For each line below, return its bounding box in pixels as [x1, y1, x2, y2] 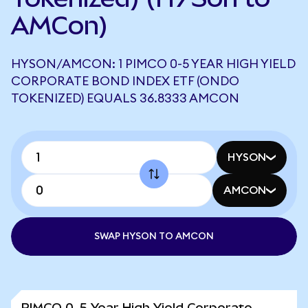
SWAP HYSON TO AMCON [94, 232, 214, 241]
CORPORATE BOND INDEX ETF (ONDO [11, 75, 239, 87]
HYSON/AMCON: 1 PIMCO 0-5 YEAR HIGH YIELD [11, 58, 296, 70]
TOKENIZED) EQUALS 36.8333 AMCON [11, 92, 239, 104]
